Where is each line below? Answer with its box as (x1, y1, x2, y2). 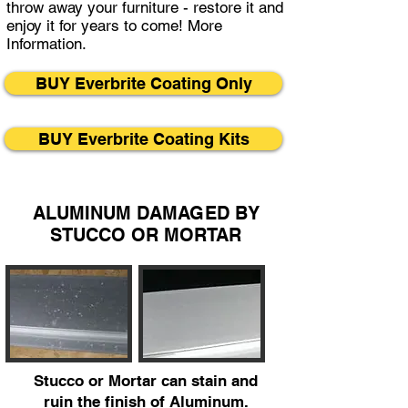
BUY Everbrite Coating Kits (37, 128, 250, 148)
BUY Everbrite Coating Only (35, 73, 252, 93)
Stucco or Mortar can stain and (34, 371, 258, 390)
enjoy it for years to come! (6, 15, 188, 35)
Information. (6, 34, 91, 53)
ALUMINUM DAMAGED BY (32, 201, 260, 224)
